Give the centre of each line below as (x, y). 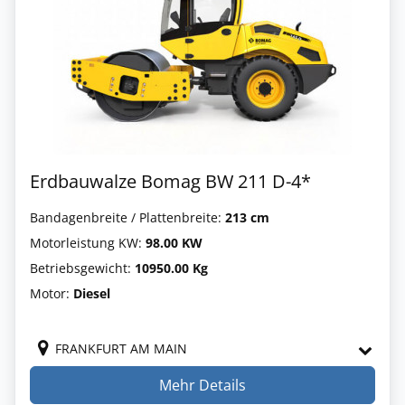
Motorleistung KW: (88, 242)
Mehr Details (202, 385)
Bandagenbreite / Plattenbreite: (127, 217)
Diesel (92, 293)
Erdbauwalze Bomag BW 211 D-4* (170, 181)
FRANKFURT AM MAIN (121, 348)
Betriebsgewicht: (82, 268)
